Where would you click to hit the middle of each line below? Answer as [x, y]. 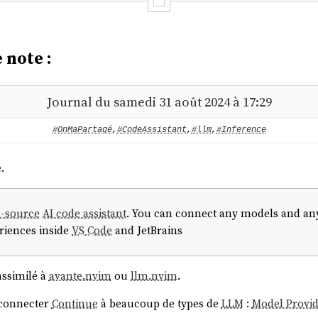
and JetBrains [148, 230]
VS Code [92, 230]
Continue [75, 304]
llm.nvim [154, 275]
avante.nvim [80, 275]
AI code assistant [85, 213]
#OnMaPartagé [82, 130]
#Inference [241, 130]
